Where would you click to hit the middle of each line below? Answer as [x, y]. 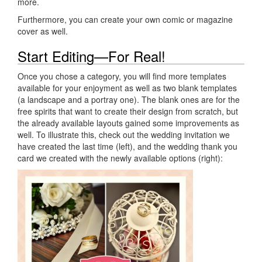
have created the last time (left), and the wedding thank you [127, 146]
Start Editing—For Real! [92, 56]
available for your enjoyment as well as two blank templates [127, 87]
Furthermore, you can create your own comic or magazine [125, 19]
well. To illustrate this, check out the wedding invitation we [124, 134]
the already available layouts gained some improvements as [128, 123]
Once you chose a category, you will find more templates [122, 76]
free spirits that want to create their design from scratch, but [128, 111]
